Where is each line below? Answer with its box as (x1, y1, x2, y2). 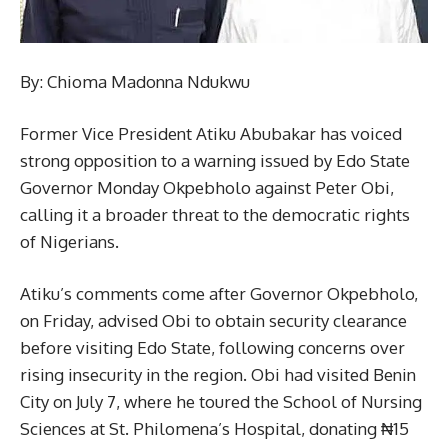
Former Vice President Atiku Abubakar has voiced (20, 122, 402, 144)
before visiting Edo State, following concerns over (20, 336, 405, 358)
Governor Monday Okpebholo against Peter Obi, (20, 176, 394, 198)
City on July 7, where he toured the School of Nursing (20, 390, 422, 412)
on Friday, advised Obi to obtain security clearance (20, 309, 407, 331)
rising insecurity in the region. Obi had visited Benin (20, 363, 416, 385)
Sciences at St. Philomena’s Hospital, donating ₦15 (20, 417, 409, 439)
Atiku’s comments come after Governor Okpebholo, (20, 282, 418, 304)
